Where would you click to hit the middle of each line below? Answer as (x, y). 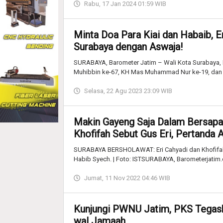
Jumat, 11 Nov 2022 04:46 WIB (127, 178)
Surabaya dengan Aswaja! (128, 47)
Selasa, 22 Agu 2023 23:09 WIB (128, 91)
